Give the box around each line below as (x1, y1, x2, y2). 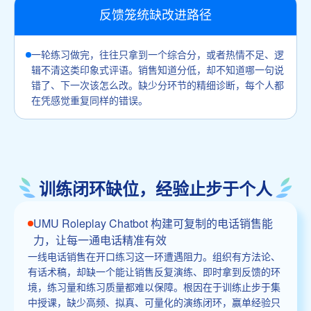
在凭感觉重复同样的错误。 (31, 92, 148, 107)
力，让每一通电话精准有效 (33, 231, 167, 248)
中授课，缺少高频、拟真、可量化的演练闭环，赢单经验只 (28, 294, 280, 309)
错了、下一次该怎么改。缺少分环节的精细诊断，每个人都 (31, 77, 284, 92)
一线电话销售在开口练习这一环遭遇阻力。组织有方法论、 (28, 249, 280, 263)
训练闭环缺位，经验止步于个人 (39, 176, 272, 200)
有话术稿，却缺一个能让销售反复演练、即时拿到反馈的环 (28, 264, 280, 278)
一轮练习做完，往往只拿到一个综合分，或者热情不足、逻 (31, 47, 284, 61)
